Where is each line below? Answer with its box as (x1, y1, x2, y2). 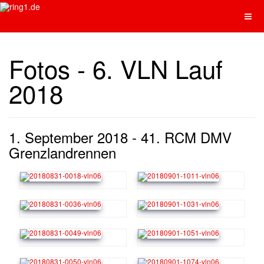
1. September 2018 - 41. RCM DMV (9, 127, 232, 147)
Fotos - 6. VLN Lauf (9, 51, 223, 86)
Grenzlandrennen (9, 142, 116, 163)
